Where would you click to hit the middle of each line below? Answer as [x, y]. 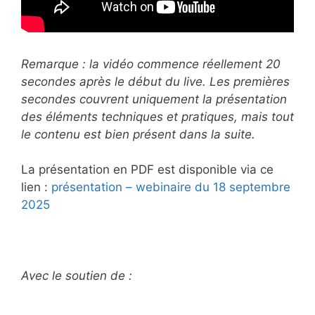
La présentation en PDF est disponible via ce [147, 169]
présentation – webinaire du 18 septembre [171, 187]
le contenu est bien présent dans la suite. [138, 134]
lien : [36, 187]
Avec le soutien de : [77, 276]
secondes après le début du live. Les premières [155, 81]
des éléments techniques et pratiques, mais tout [157, 116]
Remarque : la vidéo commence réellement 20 [151, 64]
